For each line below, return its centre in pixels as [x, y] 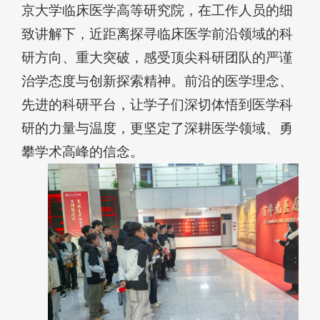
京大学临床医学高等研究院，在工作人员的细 [157, 11]
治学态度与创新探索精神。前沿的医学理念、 [157, 81]
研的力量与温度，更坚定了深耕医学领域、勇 [157, 129]
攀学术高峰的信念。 [82, 152]
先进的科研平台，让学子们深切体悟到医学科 [157, 105]
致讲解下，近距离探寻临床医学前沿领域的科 [157, 34]
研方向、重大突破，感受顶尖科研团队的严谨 [157, 58]
